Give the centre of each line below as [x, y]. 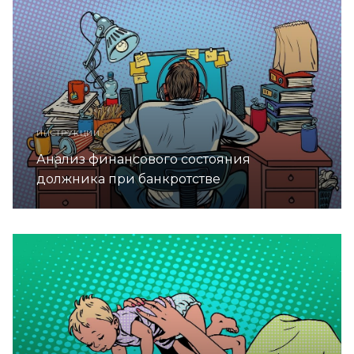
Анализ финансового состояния [143, 159]
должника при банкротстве [128, 179]
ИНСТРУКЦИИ [68, 133]
